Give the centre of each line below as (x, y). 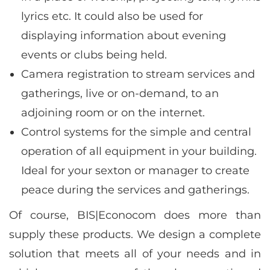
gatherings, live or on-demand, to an (120, 93)
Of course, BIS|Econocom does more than (135, 215)
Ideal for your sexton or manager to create (135, 170)
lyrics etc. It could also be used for (112, 16)
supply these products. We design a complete (135, 234)
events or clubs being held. (94, 55)
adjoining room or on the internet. (113, 112)
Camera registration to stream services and (138, 74)
